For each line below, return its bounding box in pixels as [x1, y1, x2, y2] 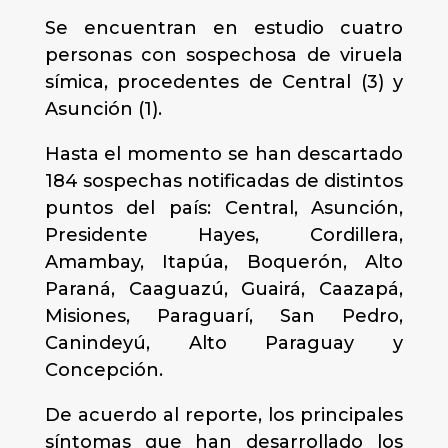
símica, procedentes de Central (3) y [44, 71, 404, 93]
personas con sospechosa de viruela [44, 44, 404, 66]
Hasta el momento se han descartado [44, 143, 404, 165]
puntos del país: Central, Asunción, [44, 197, 404, 219]
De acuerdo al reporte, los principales [44, 404, 404, 426]
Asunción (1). [44, 98, 162, 120]
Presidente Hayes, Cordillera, [44, 224, 404, 246]
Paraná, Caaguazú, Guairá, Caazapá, [44, 278, 404, 300]
